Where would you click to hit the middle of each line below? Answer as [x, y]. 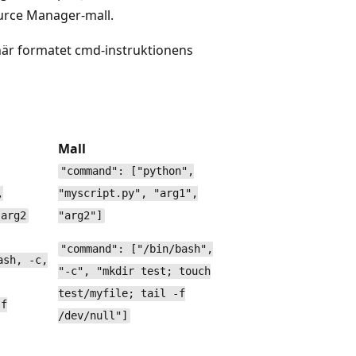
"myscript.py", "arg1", [128, 193]
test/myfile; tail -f [122, 294]
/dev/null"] [93, 316]
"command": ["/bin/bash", [136, 249]
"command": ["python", [127, 171]
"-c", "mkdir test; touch [134, 271]
